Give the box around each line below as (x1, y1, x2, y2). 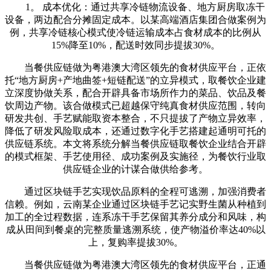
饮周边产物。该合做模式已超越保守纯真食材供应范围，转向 (5, 100, 266, 111)
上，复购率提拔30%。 (88, 237, 183, 247)
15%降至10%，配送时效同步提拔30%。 (51, 39, 220, 50)
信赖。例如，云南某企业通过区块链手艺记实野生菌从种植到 (5, 198, 266, 209)
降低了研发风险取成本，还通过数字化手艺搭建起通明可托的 (5, 125, 266, 136)
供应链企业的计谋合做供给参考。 (63, 163, 208, 174)
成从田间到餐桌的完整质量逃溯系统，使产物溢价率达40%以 (5, 224, 266, 235)
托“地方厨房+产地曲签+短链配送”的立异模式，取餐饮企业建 (5, 74, 266, 85)
